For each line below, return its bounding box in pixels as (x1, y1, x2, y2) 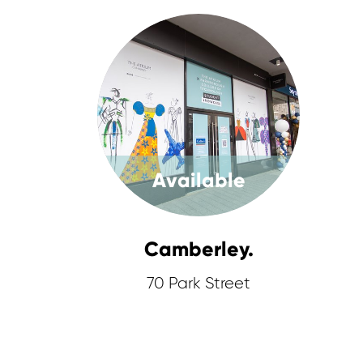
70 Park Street (147, 275, 251, 292)
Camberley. (143, 237, 254, 262)
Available (152, 168, 246, 193)
